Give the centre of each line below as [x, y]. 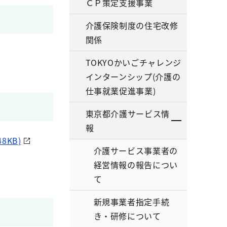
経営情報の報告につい [136, 165]
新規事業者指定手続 [131, 202]
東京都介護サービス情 [127, 113]
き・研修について [127, 216]
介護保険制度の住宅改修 [132, 25]
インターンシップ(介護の [133, 77]
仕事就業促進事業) [121, 91]
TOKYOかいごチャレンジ [133, 62]
